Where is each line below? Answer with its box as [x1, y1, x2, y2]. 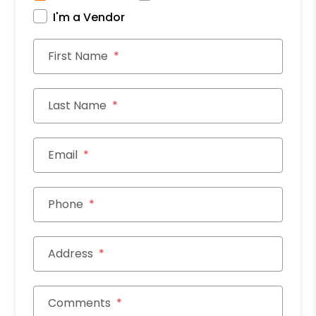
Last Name [48, 97, 107, 114]
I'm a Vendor [53, 8, 126, 25]
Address [48, 245, 94, 262]
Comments [48, 294, 111, 311]
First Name [48, 47, 109, 64]
